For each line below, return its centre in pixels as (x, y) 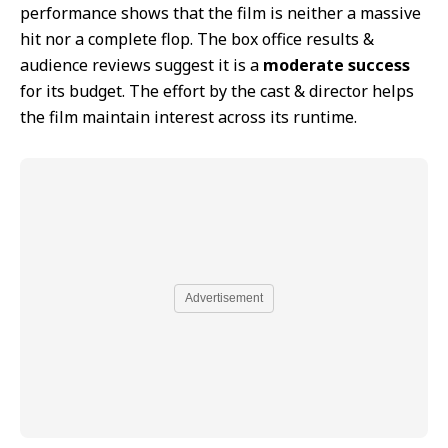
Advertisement (224, 297)
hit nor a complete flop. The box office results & (197, 39)
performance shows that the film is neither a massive (220, 13)
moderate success (336, 65)
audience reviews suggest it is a (141, 65)
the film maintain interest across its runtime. (188, 117)
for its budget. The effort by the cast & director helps (217, 91)
